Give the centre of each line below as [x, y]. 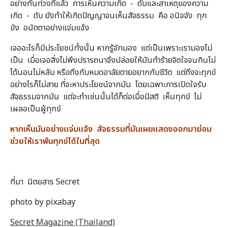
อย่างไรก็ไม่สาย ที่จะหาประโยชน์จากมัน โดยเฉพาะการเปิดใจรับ [108, 84]
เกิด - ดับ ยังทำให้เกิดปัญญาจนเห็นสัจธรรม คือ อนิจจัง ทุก [108, 15]
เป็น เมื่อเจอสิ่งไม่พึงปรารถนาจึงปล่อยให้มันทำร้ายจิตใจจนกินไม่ [113, 60]
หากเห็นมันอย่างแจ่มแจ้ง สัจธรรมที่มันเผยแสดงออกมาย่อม [111, 129]
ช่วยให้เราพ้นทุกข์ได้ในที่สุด [55, 141]
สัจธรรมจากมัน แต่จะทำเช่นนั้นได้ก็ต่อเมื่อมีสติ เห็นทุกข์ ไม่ [106, 97]
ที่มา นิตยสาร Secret [45, 182]
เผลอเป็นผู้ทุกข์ [35, 109]
